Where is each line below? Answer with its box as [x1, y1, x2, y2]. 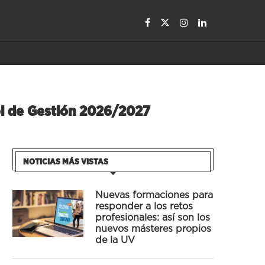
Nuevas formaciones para [95, 190, 213, 200]
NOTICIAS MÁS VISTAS [23, 158, 108, 166]
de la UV [95, 235, 135, 245]
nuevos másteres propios [95, 224, 211, 234]
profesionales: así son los [95, 213, 210, 222]
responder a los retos [95, 202, 193, 211]
